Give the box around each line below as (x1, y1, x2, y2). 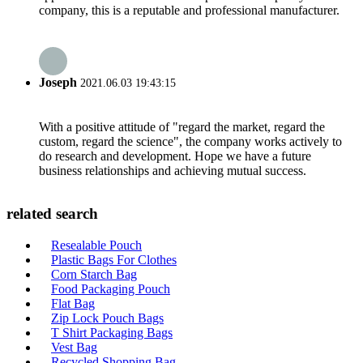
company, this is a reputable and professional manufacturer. (39, 3, 340, 18)
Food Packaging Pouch (51, 282, 170, 296)
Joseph (39, 75, 77, 90)
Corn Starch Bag (51, 267, 137, 281)
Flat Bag (51, 297, 95, 310)
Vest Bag (51, 340, 97, 354)
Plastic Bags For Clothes (51, 253, 177, 267)
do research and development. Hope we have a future (39, 148, 311, 163)
